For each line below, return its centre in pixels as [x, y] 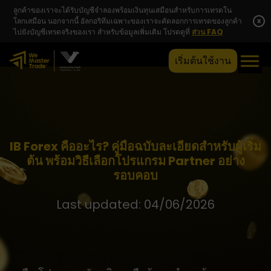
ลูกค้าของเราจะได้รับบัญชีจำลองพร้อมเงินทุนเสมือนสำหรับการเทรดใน [123, 10]
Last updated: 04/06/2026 [135, 204]
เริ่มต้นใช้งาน [203, 61]
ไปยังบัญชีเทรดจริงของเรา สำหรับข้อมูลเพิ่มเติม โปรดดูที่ [103, 32]
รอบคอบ [135, 175]
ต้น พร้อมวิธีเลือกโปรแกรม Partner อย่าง [135, 161]
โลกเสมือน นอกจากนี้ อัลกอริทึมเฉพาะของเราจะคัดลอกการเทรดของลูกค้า [128, 21]
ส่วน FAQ [208, 32]
